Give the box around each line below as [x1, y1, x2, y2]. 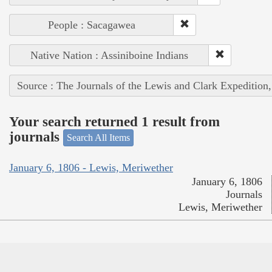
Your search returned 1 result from [9, 114, 220, 129]
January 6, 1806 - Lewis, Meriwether [9, 161, 173, 174]
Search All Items [67, 132, 130, 143]
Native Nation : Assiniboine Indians [30, 49, 188, 62]
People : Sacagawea [48, 19, 135, 32]
